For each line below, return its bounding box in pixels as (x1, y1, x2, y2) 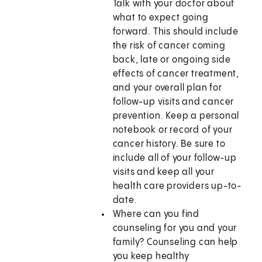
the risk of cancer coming (112, 41, 226, 51)
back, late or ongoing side (112, 55, 231, 65)
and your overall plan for (112, 83, 222, 94)
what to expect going (112, 13, 209, 23)
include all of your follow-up (112, 153, 237, 164)
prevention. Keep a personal (112, 111, 240, 122)
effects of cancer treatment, (112, 69, 240, 80)
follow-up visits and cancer (112, 97, 235, 108)
